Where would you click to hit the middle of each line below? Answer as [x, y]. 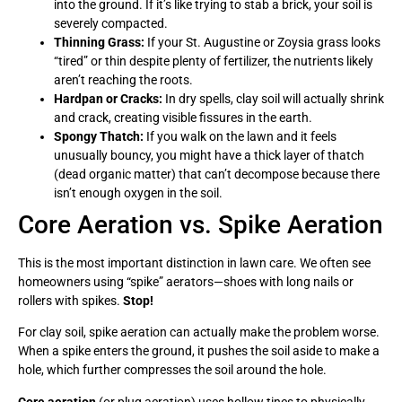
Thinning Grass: [99, 42]
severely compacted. [111, 23]
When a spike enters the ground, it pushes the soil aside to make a [199, 351]
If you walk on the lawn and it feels [240, 136]
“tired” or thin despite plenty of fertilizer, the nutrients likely [214, 61]
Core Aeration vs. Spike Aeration [201, 224]
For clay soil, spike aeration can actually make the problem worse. [199, 332]
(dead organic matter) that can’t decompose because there [217, 174]
